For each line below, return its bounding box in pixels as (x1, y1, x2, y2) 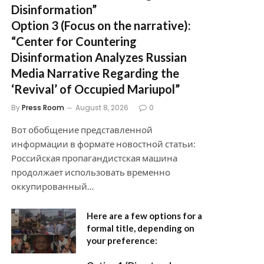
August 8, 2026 (75, 103, 128, 113)
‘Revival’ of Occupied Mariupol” (11, 82, 180, 97)
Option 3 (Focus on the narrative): (11, 18, 191, 33)
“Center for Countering (11, 34, 137, 49)
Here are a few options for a (87, 210, 202, 222)
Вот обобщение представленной (11, 124, 153, 136)
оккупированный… (11, 181, 94, 192)
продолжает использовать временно (11, 167, 170, 178)
